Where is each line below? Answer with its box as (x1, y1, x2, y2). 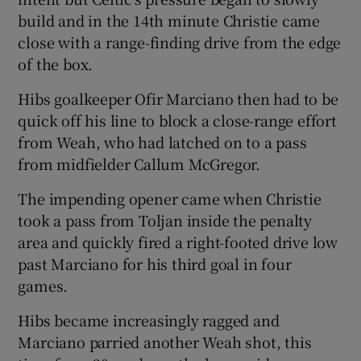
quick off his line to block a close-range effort (18, 109, 337, 131)
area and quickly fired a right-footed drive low (18, 230, 338, 252)
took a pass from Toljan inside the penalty (18, 209, 313, 230)
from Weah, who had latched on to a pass (18, 131, 307, 152)
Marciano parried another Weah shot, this (18, 330, 312, 352)
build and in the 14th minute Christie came (18, 9, 321, 31)
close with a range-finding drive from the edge (18, 31, 342, 52)
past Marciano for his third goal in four (18, 252, 292, 274)
